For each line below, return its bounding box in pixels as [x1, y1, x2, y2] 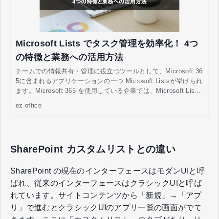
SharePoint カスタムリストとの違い [10, 143, 176, 154]
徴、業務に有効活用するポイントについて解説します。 [16, 116, 178, 124]
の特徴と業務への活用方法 [16, 52, 123, 63]
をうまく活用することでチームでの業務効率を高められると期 [16, 97, 198, 105]
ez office [16, 102, 42, 109]
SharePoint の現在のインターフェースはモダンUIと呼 [10, 167, 205, 175]
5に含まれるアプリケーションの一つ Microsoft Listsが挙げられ [16, 77, 203, 85]
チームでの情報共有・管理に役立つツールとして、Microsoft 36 [16, 67, 203, 75]
